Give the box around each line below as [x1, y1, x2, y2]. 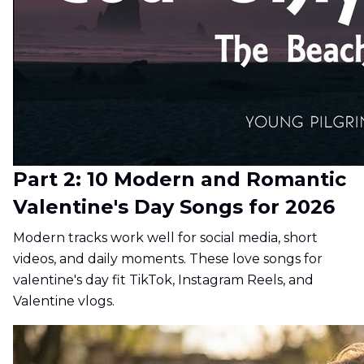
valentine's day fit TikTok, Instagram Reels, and [13, 272, 314, 288]
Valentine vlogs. [13, 293, 115, 310]
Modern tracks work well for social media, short [13, 230, 318, 246]
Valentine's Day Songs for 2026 [13, 195, 335, 219]
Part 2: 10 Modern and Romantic [13, 167, 346, 192]
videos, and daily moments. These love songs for [13, 251, 323, 267]
